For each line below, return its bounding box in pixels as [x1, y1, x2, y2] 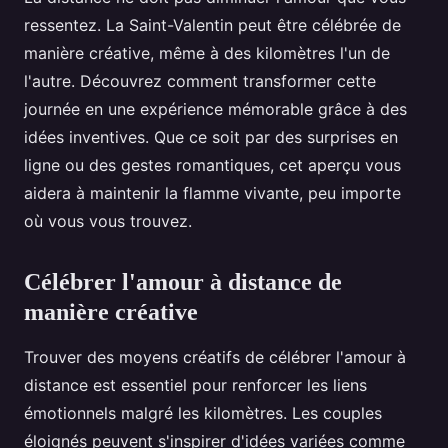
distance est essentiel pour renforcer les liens [24, 375, 367, 396]
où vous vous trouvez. [24, 211, 192, 232]
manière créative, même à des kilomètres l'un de [24, 43, 390, 64]
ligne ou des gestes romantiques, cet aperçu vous [24, 155, 401, 176]
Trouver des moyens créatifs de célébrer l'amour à [24, 347, 406, 368]
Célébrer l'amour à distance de [24, 269, 342, 296]
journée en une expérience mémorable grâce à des [24, 99, 407, 120]
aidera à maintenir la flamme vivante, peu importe [24, 183, 401, 204]
